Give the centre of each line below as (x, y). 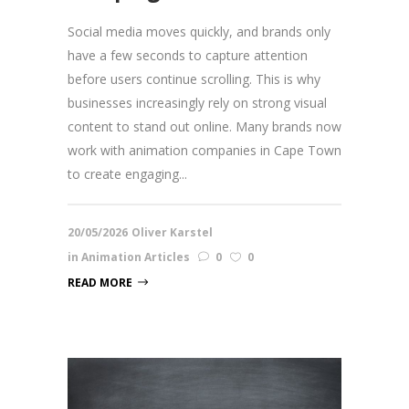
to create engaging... (127, 174)
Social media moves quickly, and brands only (199, 32)
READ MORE (100, 283)
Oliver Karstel (172, 233)
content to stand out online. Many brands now (204, 127)
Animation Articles (136, 257)
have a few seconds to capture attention (188, 56)
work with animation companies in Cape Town (204, 151)
